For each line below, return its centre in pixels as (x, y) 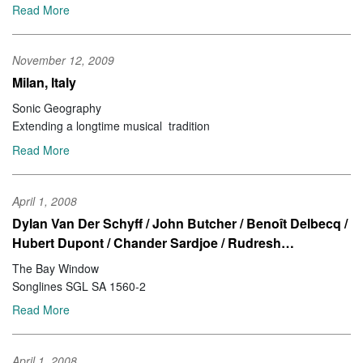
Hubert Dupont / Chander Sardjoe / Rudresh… (153, 242)
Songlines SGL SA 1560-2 (79, 286)
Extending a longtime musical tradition (111, 126)
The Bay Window (56, 268)
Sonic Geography (57, 108)
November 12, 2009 (63, 60)
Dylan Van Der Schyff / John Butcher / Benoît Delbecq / (180, 223)
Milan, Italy (44, 83)
